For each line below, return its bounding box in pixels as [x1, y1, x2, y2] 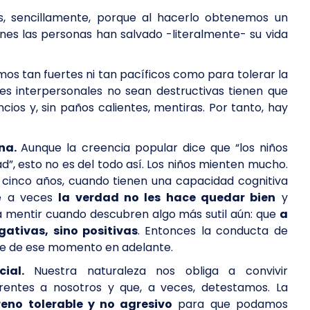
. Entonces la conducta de [138, 223, 288, 239]
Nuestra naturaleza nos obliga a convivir [24, 263, 288, 279]
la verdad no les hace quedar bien [58, 190, 276, 206]
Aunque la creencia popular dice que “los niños [21, 140, 288, 156]
